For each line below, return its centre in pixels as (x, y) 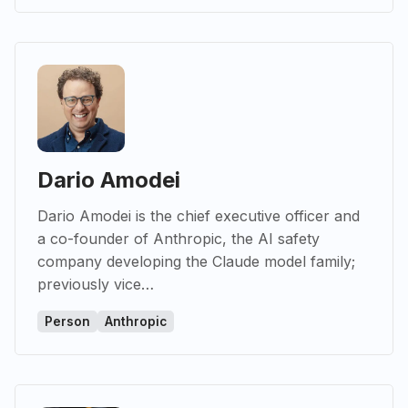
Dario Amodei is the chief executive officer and (199, 216)
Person (67, 322)
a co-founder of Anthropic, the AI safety (178, 239)
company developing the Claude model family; (196, 262)
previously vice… (96, 285)
